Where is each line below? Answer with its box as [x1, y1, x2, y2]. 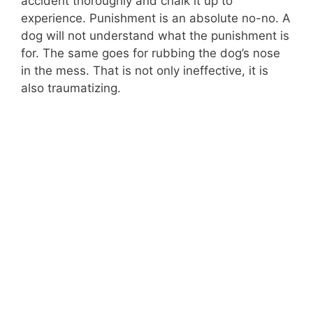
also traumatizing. [21, 80, 121, 95]
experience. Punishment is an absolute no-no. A [21, 10, 291, 25]
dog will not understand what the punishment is [21, 28, 289, 43]
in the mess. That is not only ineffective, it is [21, 63, 268, 78]
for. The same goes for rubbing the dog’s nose [21, 45, 280, 60]
